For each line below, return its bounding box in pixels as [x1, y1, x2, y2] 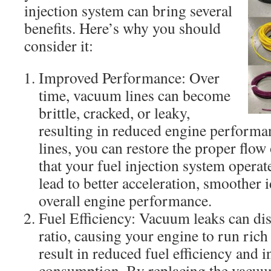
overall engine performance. [39, 190, 212, 211]
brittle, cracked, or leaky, [39, 102, 190, 123]
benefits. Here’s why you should [24, 18, 221, 38]
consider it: [24, 35, 93, 56]
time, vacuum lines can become [39, 85, 230, 105]
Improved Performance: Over [39, 67, 220, 88]
